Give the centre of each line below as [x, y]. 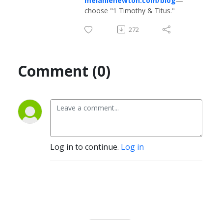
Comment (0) [64, 71]
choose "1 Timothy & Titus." [130, 10]
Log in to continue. [85, 147]
